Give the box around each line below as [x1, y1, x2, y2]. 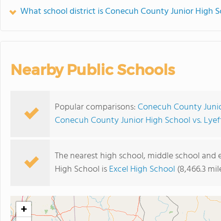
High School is [55, 162, 109, 177]
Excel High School [109, 162, 175, 177]
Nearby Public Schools [10, 61, 175, 79]
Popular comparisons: [55, 100, 138, 114]
